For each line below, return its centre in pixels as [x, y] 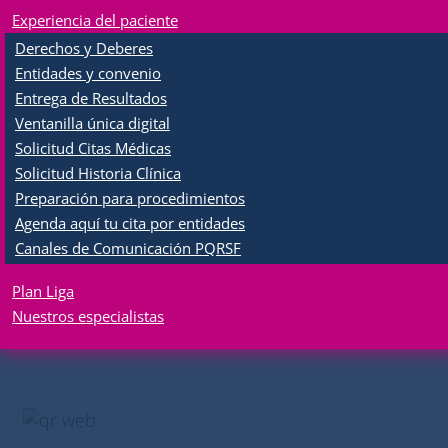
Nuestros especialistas [88, 316]
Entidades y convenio [88, 73]
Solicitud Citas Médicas [93, 148]
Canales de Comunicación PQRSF [128, 248]
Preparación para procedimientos [130, 198]
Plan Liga [43, 291]
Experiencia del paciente [95, 20]
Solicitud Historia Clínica [98, 173]
